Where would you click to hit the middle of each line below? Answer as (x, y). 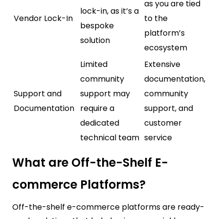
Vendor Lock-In (43, 18)
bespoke (97, 25)
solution (95, 40)
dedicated (100, 123)
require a (97, 108)
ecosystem (166, 47)
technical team (110, 137)
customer (163, 123)
